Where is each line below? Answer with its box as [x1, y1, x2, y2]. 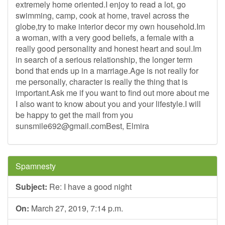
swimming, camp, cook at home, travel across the [16, 10, 189, 21]
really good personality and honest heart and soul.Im [16, 43, 201, 54]
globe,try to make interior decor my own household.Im [16, 21, 205, 32]
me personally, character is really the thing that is [16, 76, 188, 87]
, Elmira [122, 120, 149, 132]
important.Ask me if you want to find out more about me [16, 87, 209, 98]
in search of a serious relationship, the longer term [16, 54, 192, 65]
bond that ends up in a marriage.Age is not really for [16, 65, 198, 76]
